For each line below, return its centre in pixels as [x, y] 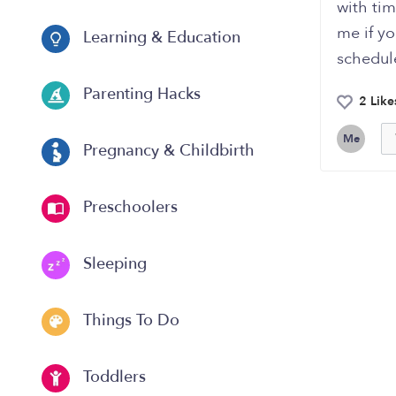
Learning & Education [160, 38]
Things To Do [129, 321]
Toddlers [112, 377]
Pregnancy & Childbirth [167, 151]
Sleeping [113, 264]
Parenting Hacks [140, 95]
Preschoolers [128, 208]
